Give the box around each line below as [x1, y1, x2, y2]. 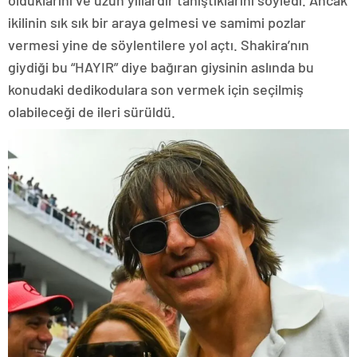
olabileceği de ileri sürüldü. [8, 102, 175, 120]
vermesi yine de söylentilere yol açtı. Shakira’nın [8, 35, 309, 53]
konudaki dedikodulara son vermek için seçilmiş [8, 80, 304, 98]
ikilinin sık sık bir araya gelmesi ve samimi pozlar [8, 13, 306, 31]
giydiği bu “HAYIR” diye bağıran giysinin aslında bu [8, 57, 314, 76]
